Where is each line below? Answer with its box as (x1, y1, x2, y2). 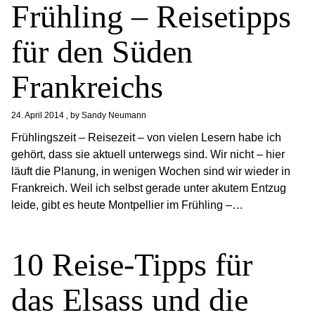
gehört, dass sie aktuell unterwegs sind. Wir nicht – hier (11, 148, 285, 160)
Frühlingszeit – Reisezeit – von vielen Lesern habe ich (11, 131, 282, 143)
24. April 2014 (11, 110, 65, 120)
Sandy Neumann (82, 110, 147, 120)
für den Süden (11, 34, 193, 70)
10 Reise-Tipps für (11, 247, 253, 283)
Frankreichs (11, 69, 164, 105)
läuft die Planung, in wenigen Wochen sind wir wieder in (11, 165, 291, 177)
